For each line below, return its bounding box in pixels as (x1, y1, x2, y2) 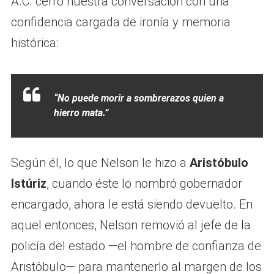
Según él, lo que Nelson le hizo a (10, 155, 190, 170)
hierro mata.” (53, 106, 108, 119)
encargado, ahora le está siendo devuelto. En (10, 196, 253, 212)
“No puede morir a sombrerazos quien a (53, 92, 224, 104)
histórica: (10, 35, 58, 50)
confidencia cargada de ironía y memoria (10, 14, 231, 29)
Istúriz (10, 176, 46, 191)
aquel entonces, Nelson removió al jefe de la (10, 217, 251, 232)
